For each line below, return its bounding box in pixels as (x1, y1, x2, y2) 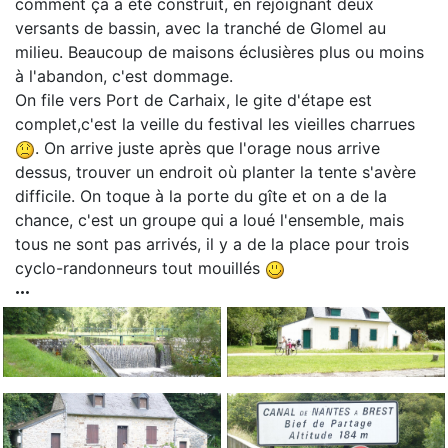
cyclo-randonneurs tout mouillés (15, 258, 265, 279)
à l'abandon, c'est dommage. (15, 66, 233, 87)
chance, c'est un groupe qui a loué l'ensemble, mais (15, 210, 404, 231)
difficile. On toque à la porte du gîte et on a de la (15, 186, 387, 207)
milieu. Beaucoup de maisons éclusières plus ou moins (15, 42, 424, 63)
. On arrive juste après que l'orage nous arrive (35, 138, 380, 159)
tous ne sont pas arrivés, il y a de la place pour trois (15, 234, 409, 255)
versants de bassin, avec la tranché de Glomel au (15, 18, 386, 39)
